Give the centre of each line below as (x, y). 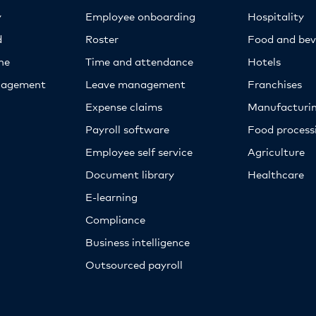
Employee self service (139, 151)
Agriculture (276, 151)
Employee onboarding (140, 16)
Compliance (115, 219)
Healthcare (276, 174)
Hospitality (276, 16)
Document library (129, 174)
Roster (102, 38)
